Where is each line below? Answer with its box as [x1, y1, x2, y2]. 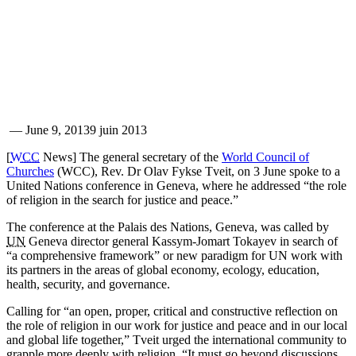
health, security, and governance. [6, 277, 170, 291]
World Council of [222, 150, 309, 164]
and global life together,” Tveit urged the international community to [6, 333, 346, 346]
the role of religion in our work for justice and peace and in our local [6, 319, 347, 332]
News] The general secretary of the [40, 150, 222, 164]
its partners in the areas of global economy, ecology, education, [6, 263, 319, 277]
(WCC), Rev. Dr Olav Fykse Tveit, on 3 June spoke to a [54, 164, 340, 178]
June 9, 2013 [25, 123, 90, 137]
